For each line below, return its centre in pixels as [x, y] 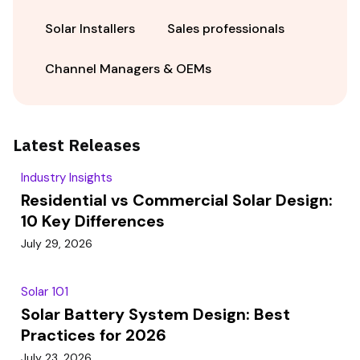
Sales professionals [226, 29]
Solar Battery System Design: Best [155, 314]
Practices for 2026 [94, 335]
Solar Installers [90, 29]
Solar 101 [45, 292]
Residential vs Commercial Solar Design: [177, 200]
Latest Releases [77, 145]
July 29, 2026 [57, 243]
